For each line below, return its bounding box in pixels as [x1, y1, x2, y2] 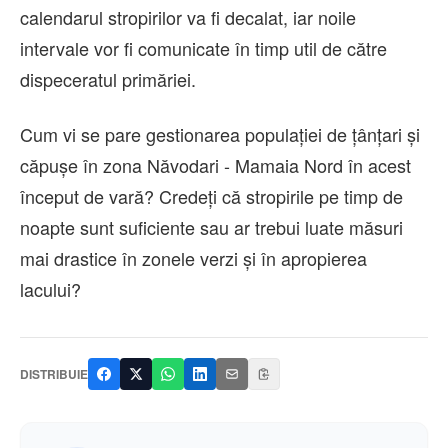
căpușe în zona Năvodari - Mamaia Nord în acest [20, 152, 411, 179]
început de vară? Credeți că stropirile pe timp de [20, 183, 403, 210]
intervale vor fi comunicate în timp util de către [20, 35, 387, 62]
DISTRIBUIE [20, 365, 88, 384]
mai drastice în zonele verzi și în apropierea [20, 245, 367, 272]
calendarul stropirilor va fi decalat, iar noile [20, 4, 356, 31]
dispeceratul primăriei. [20, 66, 196, 93]
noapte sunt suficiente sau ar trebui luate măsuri [20, 214, 403, 241]
